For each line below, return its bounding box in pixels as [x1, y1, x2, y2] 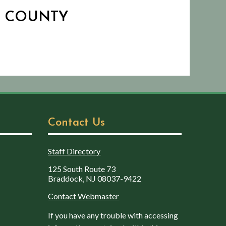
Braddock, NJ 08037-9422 [48, 173, 142, 183]
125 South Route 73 [48, 163, 116, 174]
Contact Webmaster [48, 191, 120, 201]
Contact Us [48, 117, 105, 129]
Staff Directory [48, 146, 101, 156]
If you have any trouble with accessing [48, 210, 179, 220]
